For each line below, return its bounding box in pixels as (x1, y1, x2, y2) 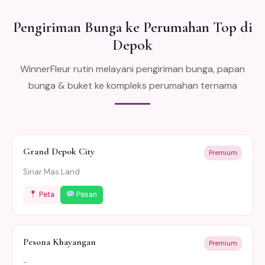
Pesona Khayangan (23, 236, 96, 248)
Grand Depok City (23, 146, 95, 158)
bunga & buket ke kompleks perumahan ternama (28, 79, 237, 92)
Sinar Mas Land (23, 167, 80, 177)
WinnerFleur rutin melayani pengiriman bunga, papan (20, 63, 245, 76)
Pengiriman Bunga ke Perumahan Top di (12, 18, 253, 37)
